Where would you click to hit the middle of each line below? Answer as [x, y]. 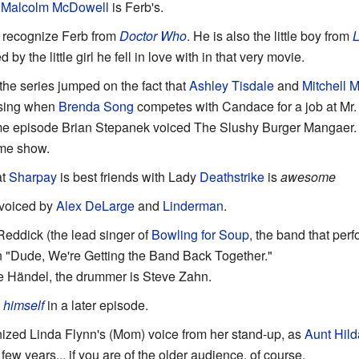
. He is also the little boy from [269, 36]
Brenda [79, 106]
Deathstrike [232, 177]
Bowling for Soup [200, 234]
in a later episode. [96, 305]
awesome [308, 177]
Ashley [208, 85]
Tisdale [252, 85]
